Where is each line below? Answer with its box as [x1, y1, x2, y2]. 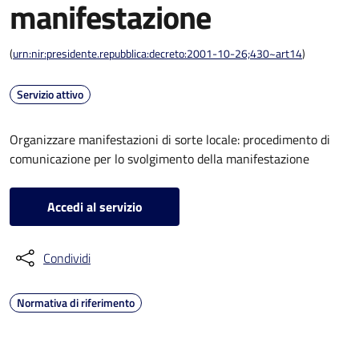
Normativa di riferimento [17, 294, 135, 311]
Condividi [43, 248, 91, 268]
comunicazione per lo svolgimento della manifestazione [10, 149, 309, 168]
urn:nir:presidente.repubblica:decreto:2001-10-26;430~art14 [13, 45, 302, 62]
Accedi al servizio [46, 197, 143, 216]
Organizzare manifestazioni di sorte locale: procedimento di [10, 130, 330, 149]
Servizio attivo [17, 86, 83, 103]
